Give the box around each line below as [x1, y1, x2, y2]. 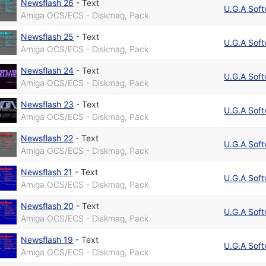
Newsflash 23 [21, 99, 74, 110]
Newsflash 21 [21, 167, 73, 178]
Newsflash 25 [21, 31, 74, 42]
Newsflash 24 [21, 65, 74, 76]
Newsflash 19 [21, 235, 74, 245]
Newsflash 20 [21, 201, 74, 211]
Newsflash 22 [21, 133, 74, 144]
